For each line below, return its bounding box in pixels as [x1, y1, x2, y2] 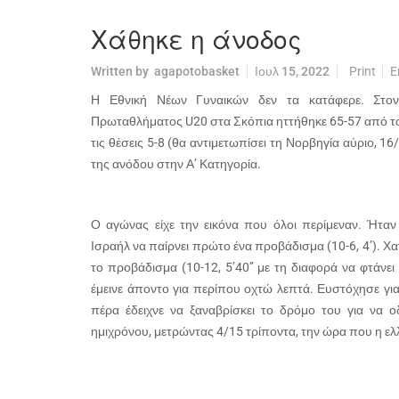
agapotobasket [154, 64, 240, 78]
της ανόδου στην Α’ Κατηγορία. [91, 157, 261, 171]
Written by [91, 64, 154, 78]
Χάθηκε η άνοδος [91, 20, 302, 56]
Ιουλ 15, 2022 [255, 64, 330, 78]
